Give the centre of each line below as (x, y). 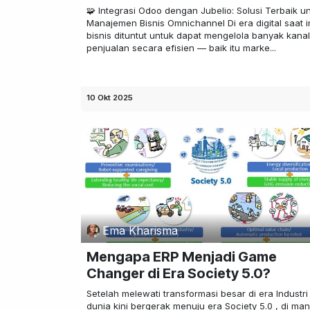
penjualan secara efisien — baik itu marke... (181, 48)
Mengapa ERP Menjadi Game (182, 257)
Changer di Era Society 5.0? (179, 274)
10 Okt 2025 (110, 97)
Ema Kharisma (140, 231)
